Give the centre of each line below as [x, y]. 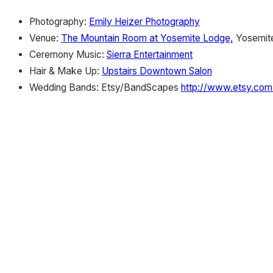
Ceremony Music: [68, 55]
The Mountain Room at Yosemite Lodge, [147, 38]
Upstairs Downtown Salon [157, 71]
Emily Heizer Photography [144, 22]
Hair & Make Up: [66, 71]
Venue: [45, 38]
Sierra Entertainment [150, 55]
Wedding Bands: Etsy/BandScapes [105, 88]
